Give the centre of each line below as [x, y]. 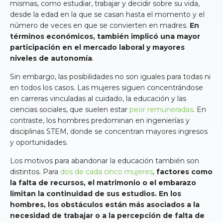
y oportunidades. [39, 142]
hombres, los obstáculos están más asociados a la [105, 204]
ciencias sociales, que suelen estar [70, 109]
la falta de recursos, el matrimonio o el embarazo [103, 182]
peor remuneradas [161, 109]
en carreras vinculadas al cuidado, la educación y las [98, 98]
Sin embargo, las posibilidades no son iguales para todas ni [110, 76]
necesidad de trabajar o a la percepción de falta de [107, 215]
